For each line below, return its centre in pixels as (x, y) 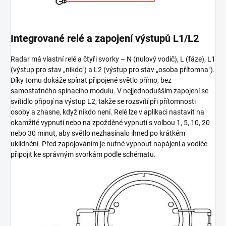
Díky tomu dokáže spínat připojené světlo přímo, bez (91, 80)
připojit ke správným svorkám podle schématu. (83, 154)
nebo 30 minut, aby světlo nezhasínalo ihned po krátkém (98, 133)
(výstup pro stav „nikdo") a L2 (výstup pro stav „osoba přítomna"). (113, 69)
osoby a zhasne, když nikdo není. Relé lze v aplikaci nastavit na (107, 112)
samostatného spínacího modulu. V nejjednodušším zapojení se (109, 91)
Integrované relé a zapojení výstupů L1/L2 (105, 38)
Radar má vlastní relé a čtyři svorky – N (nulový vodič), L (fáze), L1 (113, 59)
